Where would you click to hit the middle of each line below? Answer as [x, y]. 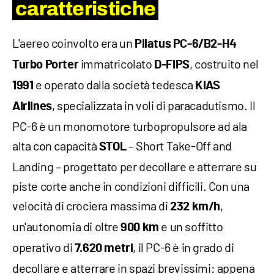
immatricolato [117, 63]
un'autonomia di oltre [67, 226]
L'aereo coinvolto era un [73, 43]
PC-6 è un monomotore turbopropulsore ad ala [130, 126]
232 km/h [195, 206]
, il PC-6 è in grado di [183, 247]
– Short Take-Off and [179, 145]
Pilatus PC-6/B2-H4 [186, 44]
